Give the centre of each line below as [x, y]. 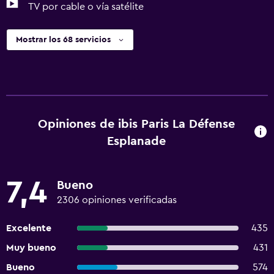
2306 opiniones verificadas [117, 200]
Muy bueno [31, 248]
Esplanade [136, 141]
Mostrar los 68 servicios [63, 40]
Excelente [29, 228]
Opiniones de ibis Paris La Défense [136, 124]
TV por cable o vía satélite [86, 7]
